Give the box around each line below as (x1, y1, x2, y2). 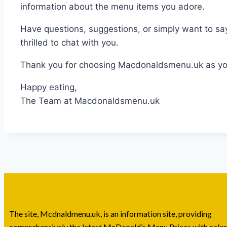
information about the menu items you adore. (20, 2, 205, 12)
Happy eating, (20, 82, 77, 93)
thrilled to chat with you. (20, 37, 119, 48)
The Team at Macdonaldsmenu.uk (20, 96, 160, 106)
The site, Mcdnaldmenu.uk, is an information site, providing (9, 209, 212, 219)
